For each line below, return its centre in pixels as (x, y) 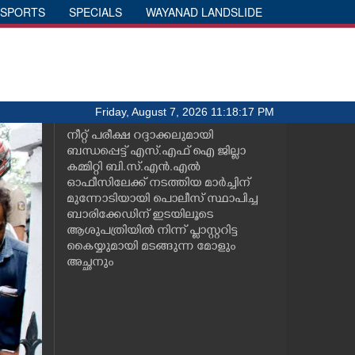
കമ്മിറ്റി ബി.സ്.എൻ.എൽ (133, 168)
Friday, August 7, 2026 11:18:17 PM (185, 112)
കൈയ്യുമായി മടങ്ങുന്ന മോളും (151, 248)
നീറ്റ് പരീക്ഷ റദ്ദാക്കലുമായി (139, 137)
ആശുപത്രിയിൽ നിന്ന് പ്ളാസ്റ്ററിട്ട (152, 232)
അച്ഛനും (90, 263)
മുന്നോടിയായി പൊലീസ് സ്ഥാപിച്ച (162, 200)
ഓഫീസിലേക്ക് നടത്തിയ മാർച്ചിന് (158, 184)
